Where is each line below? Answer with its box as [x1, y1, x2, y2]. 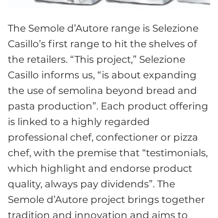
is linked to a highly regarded [8, 115, 150, 127]
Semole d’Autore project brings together [8, 193, 205, 205]
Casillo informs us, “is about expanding [8, 69, 197, 81]
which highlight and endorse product [8, 162, 192, 174]
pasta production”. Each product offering [8, 100, 208, 112]
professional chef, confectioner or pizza [8, 131, 198, 143]
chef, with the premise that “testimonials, [8, 146, 208, 159]
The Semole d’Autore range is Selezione [8, 22, 199, 34]
